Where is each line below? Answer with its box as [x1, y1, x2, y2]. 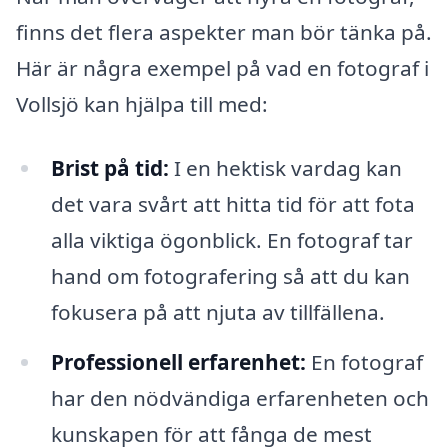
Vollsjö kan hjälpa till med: [16, 90, 268, 119]
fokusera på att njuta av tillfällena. [50, 298, 385, 327]
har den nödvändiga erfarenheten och [50, 383, 429, 412]
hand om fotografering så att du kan [50, 262, 410, 291]
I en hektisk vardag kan [168, 154, 402, 183]
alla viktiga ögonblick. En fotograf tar [50, 226, 413, 255]
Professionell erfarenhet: [50, 347, 306, 376]
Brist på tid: [50, 154, 169, 183]
